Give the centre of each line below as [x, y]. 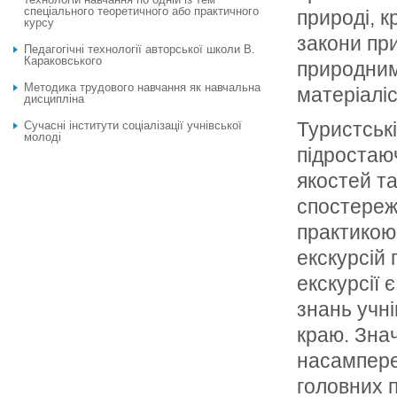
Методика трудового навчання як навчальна [142, 87]
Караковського [63, 61]
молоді [43, 137]
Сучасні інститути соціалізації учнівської [133, 125]
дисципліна [54, 99]
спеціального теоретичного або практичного [141, 11]
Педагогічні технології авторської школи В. [140, 49]
